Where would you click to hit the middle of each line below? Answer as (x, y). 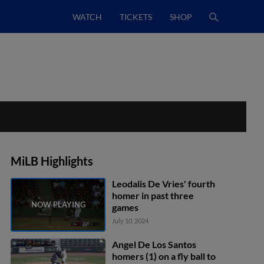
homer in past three (153, 195)
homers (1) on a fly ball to (164, 256)
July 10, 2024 (131, 221)
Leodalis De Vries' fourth (164, 184)
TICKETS (136, 16)
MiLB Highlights (52, 161)
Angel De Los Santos (154, 244)
